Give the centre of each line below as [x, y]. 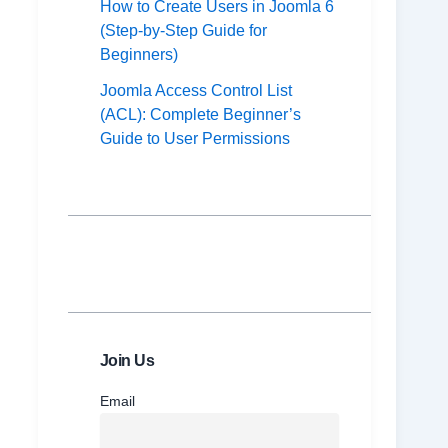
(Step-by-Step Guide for [183, 31]
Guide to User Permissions [194, 139]
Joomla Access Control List [195, 91]
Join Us [127, 361]
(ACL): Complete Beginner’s [200, 115]
